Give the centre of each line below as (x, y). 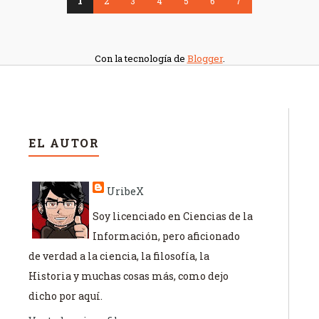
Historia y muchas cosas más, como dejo (129, 276)
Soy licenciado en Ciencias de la (173, 216)
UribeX (125, 192)
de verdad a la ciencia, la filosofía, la (119, 256)
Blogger (205, 59)
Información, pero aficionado (166, 236)
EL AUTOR (64, 143)
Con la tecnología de (141, 59)
